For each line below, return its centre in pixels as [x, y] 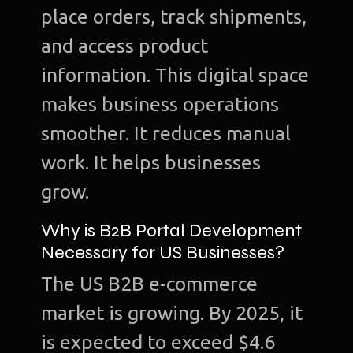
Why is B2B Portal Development [172, 230]
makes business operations [160, 104]
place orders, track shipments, [174, 17]
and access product [125, 46]
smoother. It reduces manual [166, 134]
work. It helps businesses [151, 163]
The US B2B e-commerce [150, 284]
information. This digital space [175, 75]
